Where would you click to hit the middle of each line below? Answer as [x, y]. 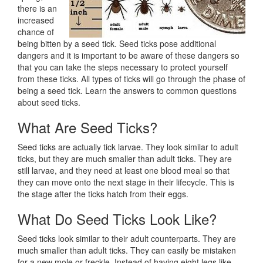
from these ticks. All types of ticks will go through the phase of [131, 79]
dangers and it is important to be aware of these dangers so [129, 55]
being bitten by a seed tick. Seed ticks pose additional [117, 44]
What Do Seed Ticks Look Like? [117, 219]
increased [36, 20]
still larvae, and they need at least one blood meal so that [124, 171]
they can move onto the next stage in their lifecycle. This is [126, 182]
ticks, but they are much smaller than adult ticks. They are [125, 159]
